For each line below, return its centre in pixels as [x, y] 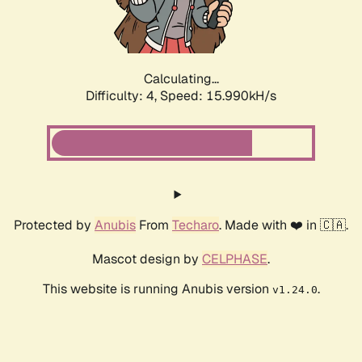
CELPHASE [235, 259]
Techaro [196, 225]
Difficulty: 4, [123, 96]
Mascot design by [147, 259]
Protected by [54, 225]
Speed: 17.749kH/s [218, 96]
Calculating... [181, 79]
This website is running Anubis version [157, 289]
